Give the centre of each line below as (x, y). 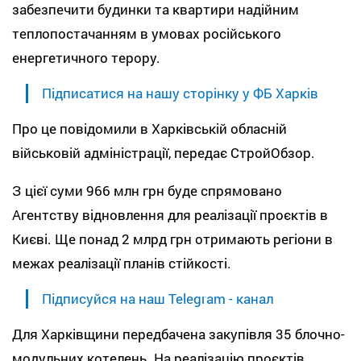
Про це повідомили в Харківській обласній (149, 128)
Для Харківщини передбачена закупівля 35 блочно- (178, 334)
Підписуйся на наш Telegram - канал (158, 298)
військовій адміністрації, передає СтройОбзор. (164, 152)
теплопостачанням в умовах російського (147, 33)
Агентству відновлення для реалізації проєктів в (170, 214)
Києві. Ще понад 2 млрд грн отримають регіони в (172, 239)
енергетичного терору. (86, 57)
